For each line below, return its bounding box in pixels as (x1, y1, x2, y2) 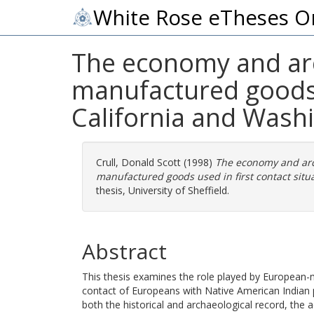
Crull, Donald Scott (96, 156, 181, 169)
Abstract (82, 237, 167, 266)
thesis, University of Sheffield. (96, 184, 229, 197)
